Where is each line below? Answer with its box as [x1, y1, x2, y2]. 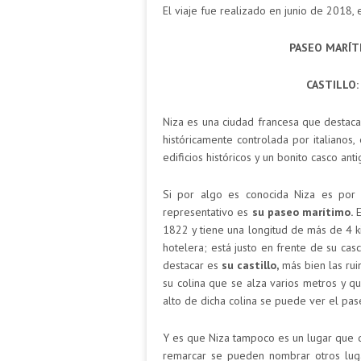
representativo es [163, 204, 252, 219]
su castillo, [222, 257, 280, 272]
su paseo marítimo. [251, 204, 354, 219]
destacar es [163, 257, 222, 272]
